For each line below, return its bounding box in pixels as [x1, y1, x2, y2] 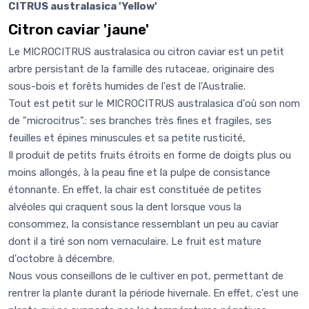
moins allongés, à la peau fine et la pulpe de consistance [8, 166, 270, 179]
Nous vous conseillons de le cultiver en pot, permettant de [8, 270, 283, 283]
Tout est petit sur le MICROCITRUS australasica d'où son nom [8, 97, 300, 110]
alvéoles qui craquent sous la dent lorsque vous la [8, 201, 241, 214]
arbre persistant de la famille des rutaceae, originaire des [8, 63, 275, 76]
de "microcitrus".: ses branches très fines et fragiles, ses [8, 114, 272, 128]
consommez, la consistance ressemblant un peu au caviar [8, 218, 279, 231]
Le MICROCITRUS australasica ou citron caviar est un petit [8, 46, 284, 59]
